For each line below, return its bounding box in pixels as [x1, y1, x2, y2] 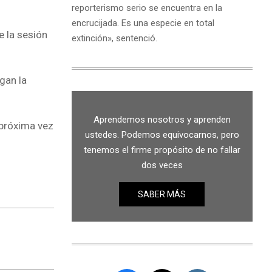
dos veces [141, 159, 183, 171]
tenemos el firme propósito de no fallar [83, 144, 240, 155]
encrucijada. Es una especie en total [71, 17, 214, 29]
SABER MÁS [138, 189, 186, 199]
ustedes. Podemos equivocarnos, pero [84, 129, 239, 140]
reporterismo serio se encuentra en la [71, 2, 222, 13]
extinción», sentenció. [71, 32, 157, 44]
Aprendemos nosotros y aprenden [93, 114, 231, 125]
